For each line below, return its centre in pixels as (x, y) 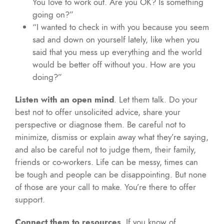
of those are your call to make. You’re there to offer (105, 187)
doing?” (47, 77)
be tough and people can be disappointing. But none (111, 174)
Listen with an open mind (64, 99)
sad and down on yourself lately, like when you (116, 39)
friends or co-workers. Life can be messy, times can (106, 162)
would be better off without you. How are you (114, 64)
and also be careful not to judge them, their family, (105, 149)
